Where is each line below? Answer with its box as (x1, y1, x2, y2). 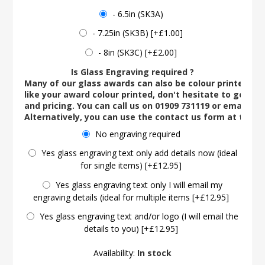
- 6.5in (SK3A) (112, 8, 163, 20)
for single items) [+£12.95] (80, 160, 182, 171)
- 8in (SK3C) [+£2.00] (98, 47, 177, 58)
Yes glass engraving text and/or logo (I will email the (40, 211, 238, 222)
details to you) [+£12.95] (84, 223, 178, 234)
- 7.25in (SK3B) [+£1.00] (92, 27, 183, 39)
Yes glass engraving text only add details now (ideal (41, 147, 237, 159)
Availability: (93, 247, 135, 258)
